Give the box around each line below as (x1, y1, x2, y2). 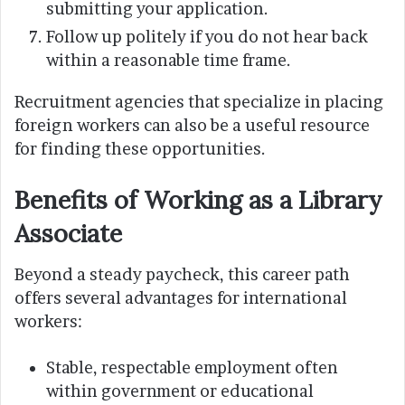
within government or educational (46, 381, 314, 400)
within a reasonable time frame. (46, 51, 291, 71)
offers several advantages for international (14, 287, 347, 307)
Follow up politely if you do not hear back (46, 27, 368, 47)
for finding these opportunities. (14, 139, 266, 159)
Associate (14, 218, 122, 250)
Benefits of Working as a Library (14, 184, 382, 216)
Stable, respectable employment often (46, 357, 338, 377)
